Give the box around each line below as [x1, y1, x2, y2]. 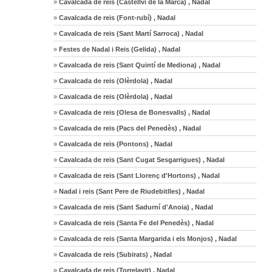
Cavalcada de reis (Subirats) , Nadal [57, 250, 172, 258]
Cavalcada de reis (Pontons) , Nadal [57, 140, 173, 148]
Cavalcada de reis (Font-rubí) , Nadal [57, 13, 176, 21]
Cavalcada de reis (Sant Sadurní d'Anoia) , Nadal [57, 203, 214, 211]
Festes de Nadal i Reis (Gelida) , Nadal [57, 45, 181, 53]
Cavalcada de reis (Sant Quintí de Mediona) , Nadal [57, 61, 221, 69]
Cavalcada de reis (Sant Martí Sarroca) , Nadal [57, 29, 204, 37]
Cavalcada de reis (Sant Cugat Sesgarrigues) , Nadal [57, 155, 225, 163]
